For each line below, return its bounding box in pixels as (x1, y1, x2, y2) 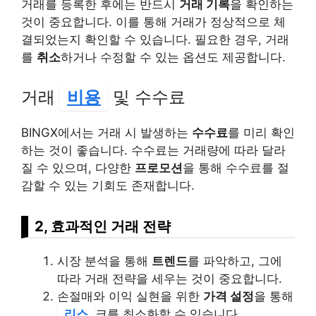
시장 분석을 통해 (57, 253, 152, 268)
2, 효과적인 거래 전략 (35, 217, 171, 235)
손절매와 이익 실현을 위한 (57, 288, 203, 303)
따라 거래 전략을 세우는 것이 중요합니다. (57, 271, 282, 286)
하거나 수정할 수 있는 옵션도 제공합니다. (61, 50, 286, 65)
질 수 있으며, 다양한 (21, 160, 135, 175)
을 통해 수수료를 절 (183, 160, 289, 175)
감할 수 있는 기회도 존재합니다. (21, 178, 195, 193)
